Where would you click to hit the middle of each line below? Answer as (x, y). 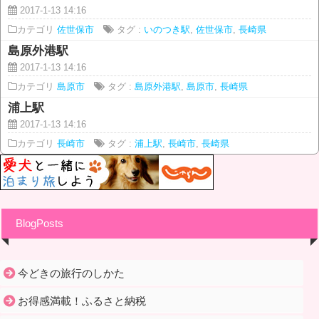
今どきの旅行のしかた (71, 273)
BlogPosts (40, 223)
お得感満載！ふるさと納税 (82, 300)
